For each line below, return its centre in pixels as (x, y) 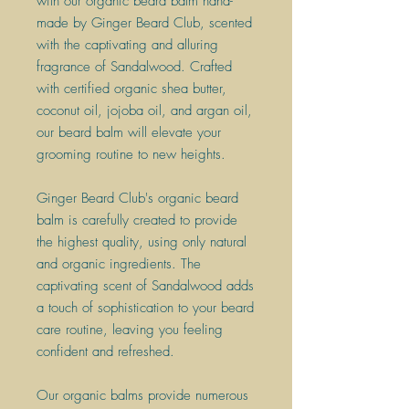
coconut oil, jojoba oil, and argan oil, (144, 110)
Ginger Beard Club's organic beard (137, 198)
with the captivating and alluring (127, 44)
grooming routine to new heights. (131, 154)
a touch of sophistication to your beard (145, 307)
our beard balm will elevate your (129, 132)
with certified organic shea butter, (131, 88)
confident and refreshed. (105, 351)
